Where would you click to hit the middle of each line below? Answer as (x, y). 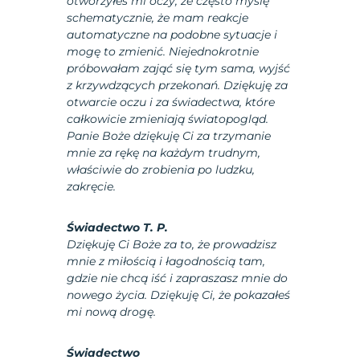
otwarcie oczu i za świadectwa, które (171, 102)
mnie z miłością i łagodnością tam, (166, 262)
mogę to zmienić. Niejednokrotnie (163, 52)
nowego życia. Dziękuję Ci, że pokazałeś (179, 295)
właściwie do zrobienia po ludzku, (161, 170)
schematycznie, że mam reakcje (158, 18)
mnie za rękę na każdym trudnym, (164, 153)
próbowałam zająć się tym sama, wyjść (179, 69)
